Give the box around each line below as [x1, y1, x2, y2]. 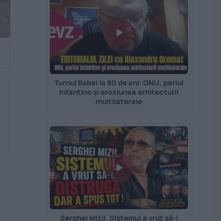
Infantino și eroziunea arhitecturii [59, 87, 179, 97]
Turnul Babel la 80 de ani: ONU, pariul [54, 77, 184, 88]
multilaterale [96, 96, 143, 107]
